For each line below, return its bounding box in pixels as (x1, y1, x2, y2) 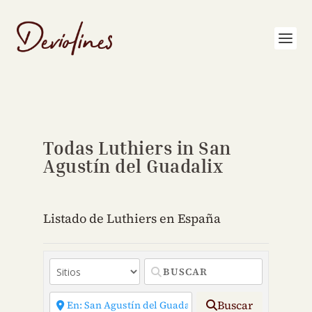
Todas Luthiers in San (43, 137, 231, 159)
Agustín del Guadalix (43, 155, 224, 177)
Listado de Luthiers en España (43, 210, 221, 227)
